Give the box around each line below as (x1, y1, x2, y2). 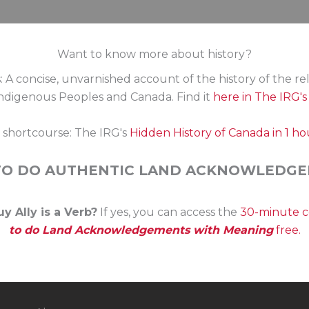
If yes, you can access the (97, 205, 240, 219)
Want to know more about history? (57, 47, 252, 61)
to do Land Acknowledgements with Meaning (8, 223, 273, 237)
